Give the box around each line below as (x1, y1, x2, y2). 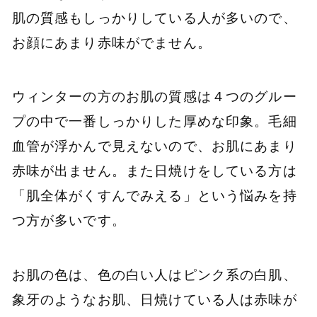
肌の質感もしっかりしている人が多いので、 (11, 8, 297, 26)
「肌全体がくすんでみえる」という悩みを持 (11, 187, 297, 204)
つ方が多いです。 (11, 212, 126, 229)
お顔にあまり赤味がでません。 (11, 33, 212, 51)
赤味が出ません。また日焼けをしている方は (11, 162, 297, 180)
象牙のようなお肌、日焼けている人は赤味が (11, 290, 297, 308)
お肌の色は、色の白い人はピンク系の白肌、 (11, 265, 297, 283)
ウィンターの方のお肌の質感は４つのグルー (11, 88, 297, 105)
